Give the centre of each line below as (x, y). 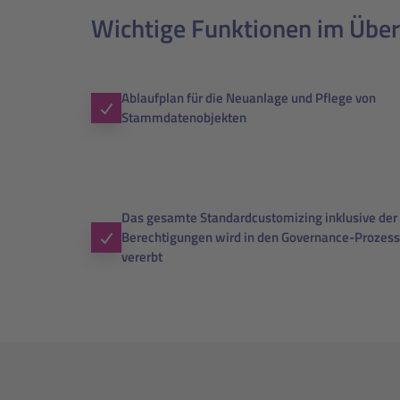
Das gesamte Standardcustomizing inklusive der (259, 217)
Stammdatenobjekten (184, 117)
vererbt (142, 257)
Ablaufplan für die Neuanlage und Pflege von (249, 98)
